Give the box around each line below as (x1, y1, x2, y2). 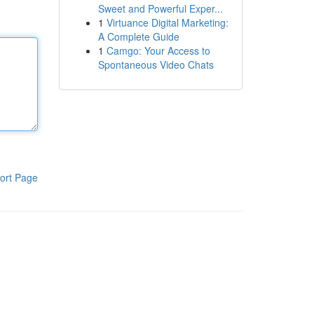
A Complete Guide (97, 29, 179, 43)
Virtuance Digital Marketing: (106, 15, 228, 29)
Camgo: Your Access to (106, 43, 210, 57)
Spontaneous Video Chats (97, 57, 214, 71)
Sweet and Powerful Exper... (97, 1, 223, 15)
